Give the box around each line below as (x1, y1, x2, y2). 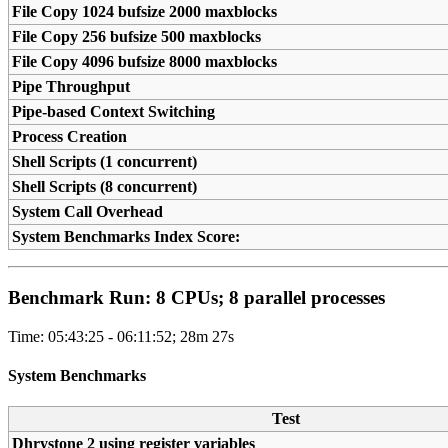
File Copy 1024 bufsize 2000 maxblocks (12, 3, 278, 21)
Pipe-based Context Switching (12, 103, 216, 121)
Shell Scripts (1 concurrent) (12, 153, 198, 171)
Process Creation (12, 128, 128, 146)
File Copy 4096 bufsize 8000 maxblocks (12, 53, 278, 71)
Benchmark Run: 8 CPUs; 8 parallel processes (8, 286, 385, 308)
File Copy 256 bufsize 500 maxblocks (12, 28, 262, 46)
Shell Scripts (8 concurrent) (12, 178, 198, 196)
